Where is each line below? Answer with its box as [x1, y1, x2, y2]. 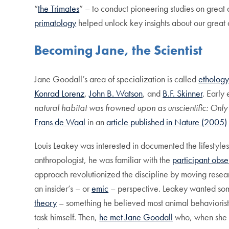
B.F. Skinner [163, 87, 203, 100]
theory [34, 197, 57, 209]
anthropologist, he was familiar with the [34, 154, 173, 166]
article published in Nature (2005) [106, 116, 227, 128]
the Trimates [38, 2, 80, 14]
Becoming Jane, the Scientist [34, 41, 203, 59]
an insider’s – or [34, 182, 92, 195]
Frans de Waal [34, 116, 86, 128]
